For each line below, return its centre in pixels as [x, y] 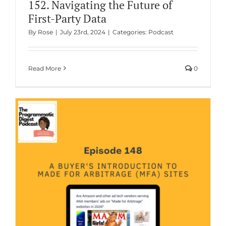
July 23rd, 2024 [82, 32]
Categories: [130, 32]
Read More [44, 68]
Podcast [161, 32]
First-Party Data [67, 18]
